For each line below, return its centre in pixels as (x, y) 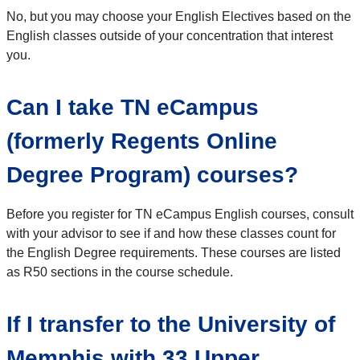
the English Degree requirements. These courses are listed (174, 252)
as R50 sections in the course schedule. (120, 272)
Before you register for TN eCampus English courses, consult (180, 214)
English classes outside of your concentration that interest (170, 35)
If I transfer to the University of (171, 324)
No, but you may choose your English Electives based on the (179, 16)
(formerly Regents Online (142, 141)
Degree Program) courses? (152, 174)
